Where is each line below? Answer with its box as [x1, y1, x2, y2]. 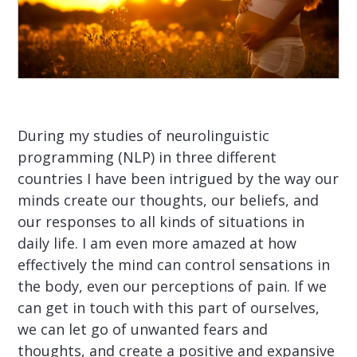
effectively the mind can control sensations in [18, 254, 331, 274]
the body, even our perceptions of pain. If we [18, 276, 328, 296]
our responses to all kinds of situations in [18, 211, 305, 231]
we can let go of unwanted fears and [18, 319, 269, 339]
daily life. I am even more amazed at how [18, 233, 297, 253]
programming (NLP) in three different [18, 147, 277, 167]
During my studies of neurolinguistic [18, 125, 270, 145]
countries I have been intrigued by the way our [18, 168, 339, 188]
